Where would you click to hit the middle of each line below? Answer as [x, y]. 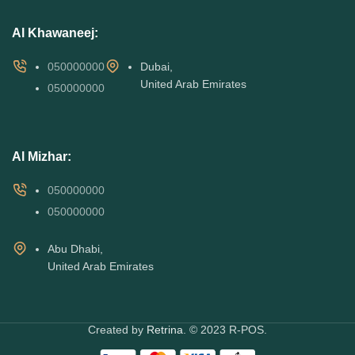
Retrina [165, 329]
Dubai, [157, 66]
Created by [117, 329]
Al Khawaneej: [55, 32]
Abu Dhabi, [75, 248]
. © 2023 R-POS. [225, 329]
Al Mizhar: [42, 156]
